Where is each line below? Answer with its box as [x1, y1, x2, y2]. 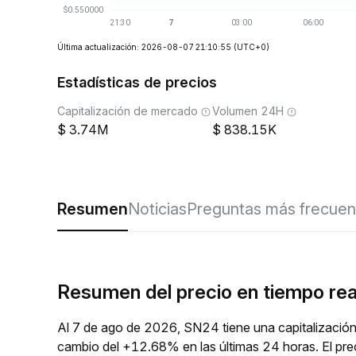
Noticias [128, 199, 187, 219]
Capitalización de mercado [57, 104, 198, 118]
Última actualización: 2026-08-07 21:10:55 [57, 42, 231, 52]
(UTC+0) [234, 42, 269, 52]
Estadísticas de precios [57, 74, 217, 91]
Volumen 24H [212, 104, 284, 118]
